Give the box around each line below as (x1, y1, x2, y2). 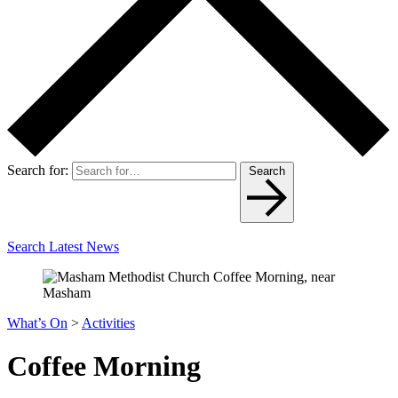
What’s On (7, 314, 68, 330)
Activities (82, 314, 135, 330)
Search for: (7, 162, 68, 178)
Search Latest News (7, 238, 119, 254)
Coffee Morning (7, 350, 201, 383)
